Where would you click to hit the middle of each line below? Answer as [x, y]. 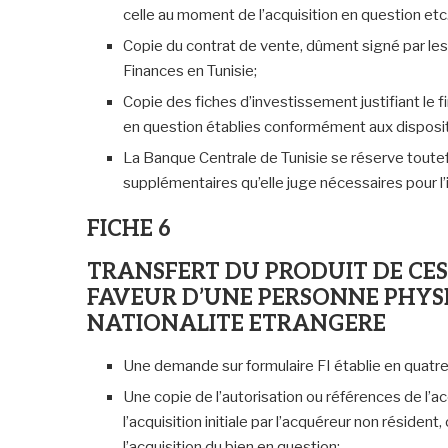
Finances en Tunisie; [190, 70]
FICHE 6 [129, 228]
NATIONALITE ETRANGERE [236, 323]
